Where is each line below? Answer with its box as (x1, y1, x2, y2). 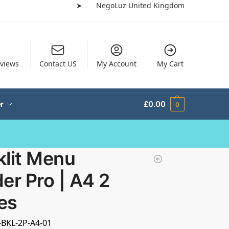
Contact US (39, 59, 77, 69)
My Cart (156, 59, 184, 69)
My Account (97, 59, 137, 69)
